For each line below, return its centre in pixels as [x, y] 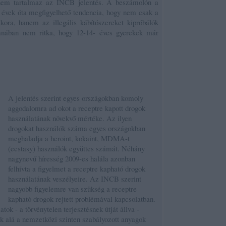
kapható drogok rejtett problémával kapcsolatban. [82, 199]
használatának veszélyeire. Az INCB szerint [75, 179]
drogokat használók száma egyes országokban [77, 128]
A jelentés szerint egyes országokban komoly [76, 98]
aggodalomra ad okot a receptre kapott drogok [77, 108]
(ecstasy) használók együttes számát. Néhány [76, 148]
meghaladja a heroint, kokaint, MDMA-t [69, 138]
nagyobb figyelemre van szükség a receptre [72, 189]
